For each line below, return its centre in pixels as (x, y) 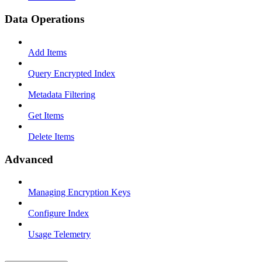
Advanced (29, 159)
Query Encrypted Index (72, 73)
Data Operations (44, 19)
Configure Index (58, 213)
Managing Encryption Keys (79, 192)
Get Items (46, 115)
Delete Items (51, 136)
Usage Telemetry (59, 235)
